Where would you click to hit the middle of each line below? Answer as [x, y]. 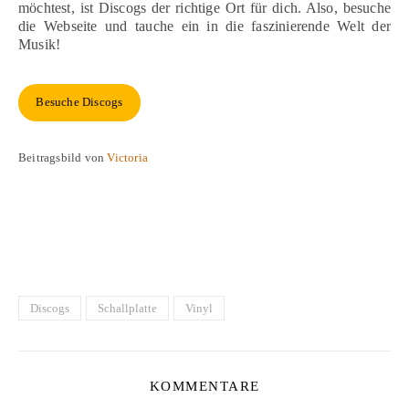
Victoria [128, 157]
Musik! [40, 44]
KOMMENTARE [204, 386]
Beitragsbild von [63, 157]
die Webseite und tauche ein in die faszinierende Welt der [204, 26]
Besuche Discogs [79, 102]
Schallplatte [127, 308]
